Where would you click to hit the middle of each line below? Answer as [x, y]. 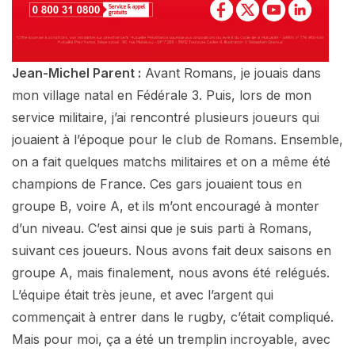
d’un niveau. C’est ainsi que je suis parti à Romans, [162, 228]
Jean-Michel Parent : [76, 73]
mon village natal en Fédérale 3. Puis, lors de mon [162, 95]
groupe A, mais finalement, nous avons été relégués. [171, 272]
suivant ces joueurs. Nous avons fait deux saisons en [172, 250]
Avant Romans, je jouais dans [231, 73]
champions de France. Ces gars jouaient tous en [157, 183]
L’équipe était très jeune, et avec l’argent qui [143, 294]
